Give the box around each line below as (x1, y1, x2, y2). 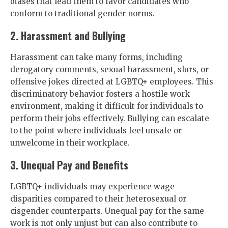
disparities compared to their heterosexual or (10, 194, 186, 204)
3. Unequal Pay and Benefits (10, 157, 128, 173)
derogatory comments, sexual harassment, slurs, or (10, 65, 209, 74)
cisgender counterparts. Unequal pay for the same (10, 206, 204, 216)
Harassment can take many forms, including (10, 52, 183, 62)
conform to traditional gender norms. (10, 9, 155, 18)
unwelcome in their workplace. (10, 138, 130, 148)
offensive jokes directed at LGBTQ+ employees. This (10, 77, 213, 87)
